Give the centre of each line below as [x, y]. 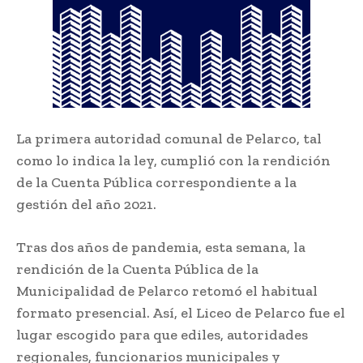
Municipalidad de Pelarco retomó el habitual [167, 291]
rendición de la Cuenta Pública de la [137, 269]
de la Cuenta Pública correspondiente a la [156, 183]
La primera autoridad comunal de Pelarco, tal [169, 139]
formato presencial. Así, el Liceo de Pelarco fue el [181, 313]
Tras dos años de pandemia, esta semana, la [161, 248]
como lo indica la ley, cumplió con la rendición [173, 161]
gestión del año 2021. [86, 205]
